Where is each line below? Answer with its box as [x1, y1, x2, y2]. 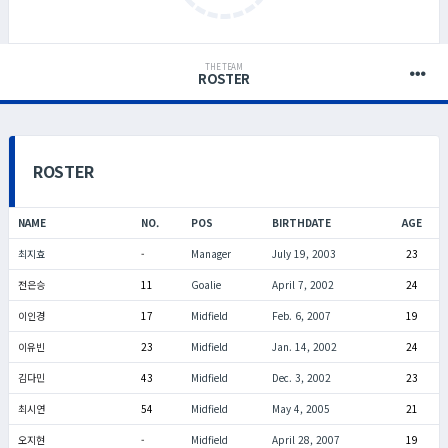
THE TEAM [205, 61, 243, 72]
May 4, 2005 [271, 401, 330, 416]
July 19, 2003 [271, 246, 336, 261]
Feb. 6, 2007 [271, 308, 331, 323]
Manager [190, 246, 231, 261]
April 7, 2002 [271, 277, 334, 292]
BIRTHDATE [271, 215, 331, 230]
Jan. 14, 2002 [271, 339, 337, 354]
